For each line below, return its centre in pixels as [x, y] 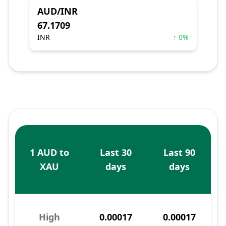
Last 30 [116, 152]
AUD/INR [58, 11]
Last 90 [179, 152]
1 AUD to [49, 152]
